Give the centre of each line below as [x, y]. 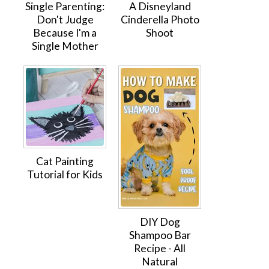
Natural [160, 261]
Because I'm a [65, 33]
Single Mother [65, 46]
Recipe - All [160, 248]
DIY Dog [160, 222]
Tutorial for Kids [65, 174]
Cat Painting [65, 161]
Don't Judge [65, 20]
